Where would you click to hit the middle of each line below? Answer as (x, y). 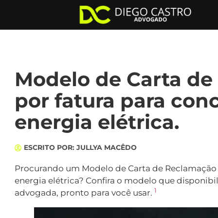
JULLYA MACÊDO (107, 148)
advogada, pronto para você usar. (84, 193)
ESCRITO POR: (50, 148)
